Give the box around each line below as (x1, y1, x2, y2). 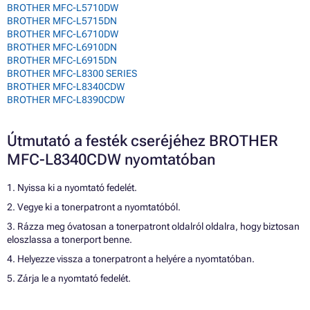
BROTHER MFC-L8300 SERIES (7, 68, 137, 80)
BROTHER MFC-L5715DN (7, 15, 117, 27)
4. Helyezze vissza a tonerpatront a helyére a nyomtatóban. (7, 253, 255, 265)
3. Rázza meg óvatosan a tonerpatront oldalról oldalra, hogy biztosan (7, 221, 300, 232)
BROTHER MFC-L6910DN (7, 42, 117, 53)
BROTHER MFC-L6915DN (7, 55, 117, 66)
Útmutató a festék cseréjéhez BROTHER (7, 132, 278, 150)
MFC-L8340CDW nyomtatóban (7, 151, 215, 169)
